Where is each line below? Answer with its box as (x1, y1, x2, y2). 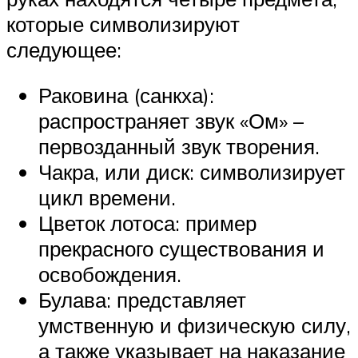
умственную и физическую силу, (38, 312, 351, 339)
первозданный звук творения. (38, 133, 320, 160)
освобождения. (38, 261, 181, 288)
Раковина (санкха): (38, 82, 214, 109)
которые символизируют (6, 10, 240, 37)
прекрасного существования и (38, 236, 324, 262)
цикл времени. (38, 185, 176, 211)
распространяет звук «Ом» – (38, 108, 304, 134)
